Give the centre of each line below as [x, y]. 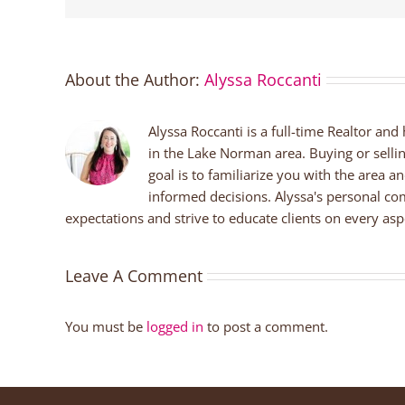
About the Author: [135, 79]
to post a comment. [266, 326]
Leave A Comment [134, 275]
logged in [175, 326]
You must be [106, 326]
